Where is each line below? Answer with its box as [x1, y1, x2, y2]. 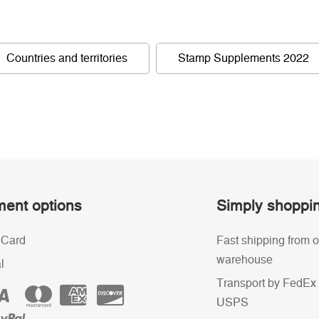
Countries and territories [6, 53, 127, 64]
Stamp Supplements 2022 [178, 53, 309, 64]
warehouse [216, 254, 273, 266]
